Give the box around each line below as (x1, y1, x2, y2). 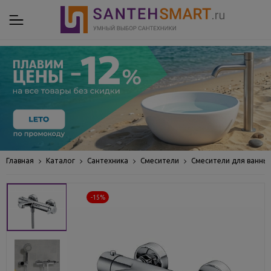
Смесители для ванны (191, 156, 269, 165)
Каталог (46, 156, 75, 165)
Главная (6, 156, 34, 165)
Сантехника (87, 156, 128, 165)
